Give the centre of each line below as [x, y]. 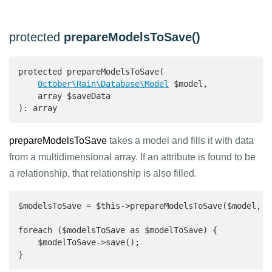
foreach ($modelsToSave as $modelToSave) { [118, 230]
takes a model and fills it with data [180, 141]
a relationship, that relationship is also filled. [103, 173]
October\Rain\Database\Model [103, 84]
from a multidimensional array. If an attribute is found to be [132, 157]
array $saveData [64, 96]
